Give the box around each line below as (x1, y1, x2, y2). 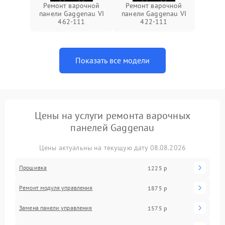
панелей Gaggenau (70, 121, 155, 135)
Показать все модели (75, 55, 150, 66)
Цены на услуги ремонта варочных (34, 109, 191, 123)
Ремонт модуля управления (19, 184, 93, 192)
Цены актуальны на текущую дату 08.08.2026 (39, 143, 186, 153)
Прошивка (19, 164, 47, 172)
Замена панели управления (19, 204, 92, 212)
